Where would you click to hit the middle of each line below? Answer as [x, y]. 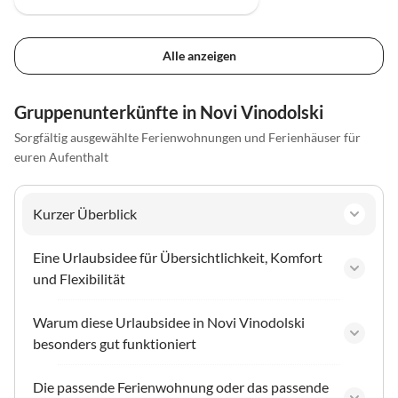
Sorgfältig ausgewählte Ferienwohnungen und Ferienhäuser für [187, 137]
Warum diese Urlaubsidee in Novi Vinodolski [169, 322]
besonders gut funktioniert [115, 343]
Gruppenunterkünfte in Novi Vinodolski [169, 111]
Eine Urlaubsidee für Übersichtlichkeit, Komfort [178, 257]
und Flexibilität [79, 278]
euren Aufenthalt [61, 156]
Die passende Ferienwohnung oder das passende [181, 386]
